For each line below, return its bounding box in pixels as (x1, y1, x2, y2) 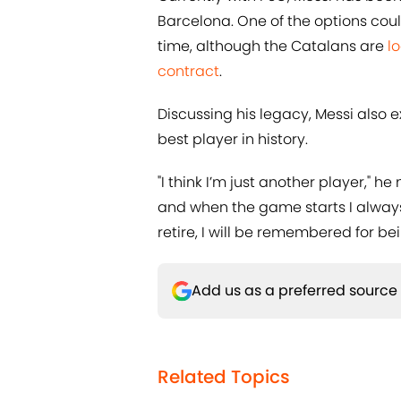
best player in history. (158, 129, 308, 150)
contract (158, 61, 219, 82)
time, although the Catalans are (158, 36, 388, 57)
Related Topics (158, 364, 290, 390)
